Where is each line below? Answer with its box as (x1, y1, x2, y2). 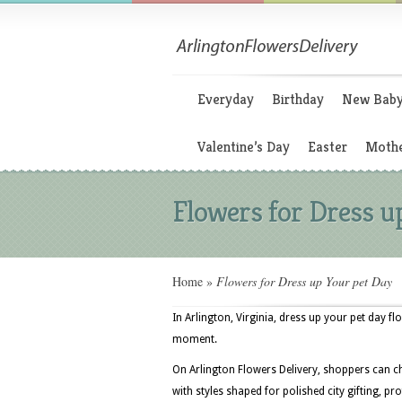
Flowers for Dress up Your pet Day (213, 273, 392, 290)
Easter (308, 137, 347, 156)
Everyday (197, 90, 254, 109)
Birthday (272, 90, 324, 109)
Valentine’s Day (197, 137, 290, 156)
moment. (172, 333, 217, 345)
